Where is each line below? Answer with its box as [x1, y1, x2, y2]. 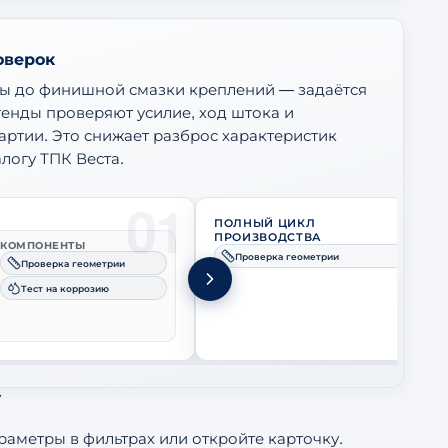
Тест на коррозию [21, 281, 110, 295]
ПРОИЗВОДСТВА [214, 229, 322, 245]
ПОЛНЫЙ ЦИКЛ [214, 215, 316, 231]
